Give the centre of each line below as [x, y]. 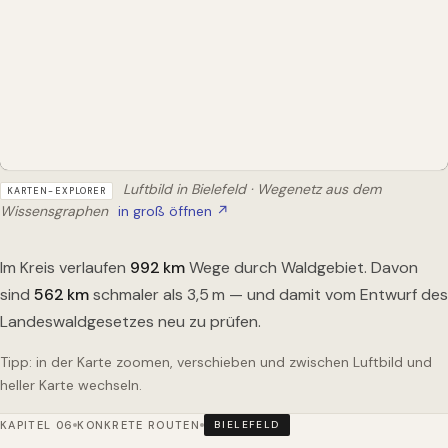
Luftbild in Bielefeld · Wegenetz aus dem [252, 189]
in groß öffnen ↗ [173, 211]
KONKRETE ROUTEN [139, 424]
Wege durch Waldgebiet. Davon [301, 268]
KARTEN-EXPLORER [57, 191]
